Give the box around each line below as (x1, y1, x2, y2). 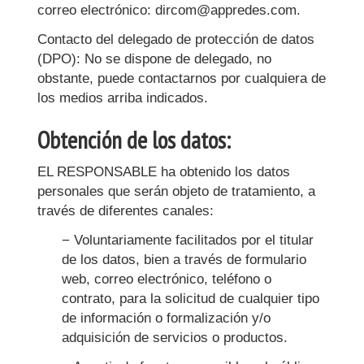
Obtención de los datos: (37, 124, 231, 155)
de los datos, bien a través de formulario (62, 252, 306, 267)
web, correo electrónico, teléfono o (62, 271, 271, 287)
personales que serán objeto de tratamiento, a (37, 184, 315, 199)
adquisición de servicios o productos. (62, 330, 288, 345)
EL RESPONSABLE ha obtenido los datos (37, 164, 290, 180)
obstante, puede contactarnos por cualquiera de (37, 71, 326, 86)
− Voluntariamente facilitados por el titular (62, 232, 314, 248)
